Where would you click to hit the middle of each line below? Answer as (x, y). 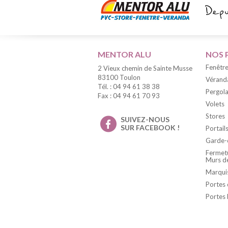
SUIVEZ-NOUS (145, 119)
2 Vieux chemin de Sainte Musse (145, 68)
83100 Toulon (119, 77)
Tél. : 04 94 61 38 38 (129, 86)
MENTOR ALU (124, 54)
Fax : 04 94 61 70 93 (129, 95)
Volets (215, 104)
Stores (215, 116)
